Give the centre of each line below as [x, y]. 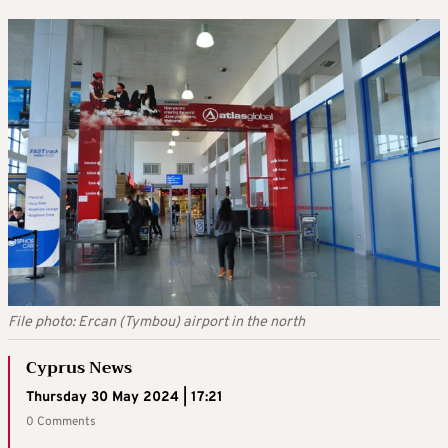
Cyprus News [79, 367]
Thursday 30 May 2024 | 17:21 [124, 397]
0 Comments [61, 421]
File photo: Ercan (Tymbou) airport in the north [156, 322]
